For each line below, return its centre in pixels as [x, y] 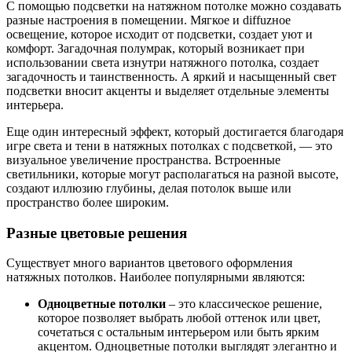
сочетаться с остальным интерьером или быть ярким [178, 332]
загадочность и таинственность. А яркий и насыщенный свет [171, 76]
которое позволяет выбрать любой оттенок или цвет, [179, 318]
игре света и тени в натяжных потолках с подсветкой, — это [169, 145]
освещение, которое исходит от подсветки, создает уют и [159, 34]
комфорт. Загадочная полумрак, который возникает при [156, 48]
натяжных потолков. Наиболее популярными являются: [156, 277]
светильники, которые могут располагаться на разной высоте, [172, 174]
